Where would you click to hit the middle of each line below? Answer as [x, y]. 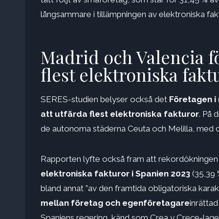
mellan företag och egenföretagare [115, 203]
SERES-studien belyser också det [105, 99]
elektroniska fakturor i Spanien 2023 [115, 174]
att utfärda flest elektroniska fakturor [120, 114]
